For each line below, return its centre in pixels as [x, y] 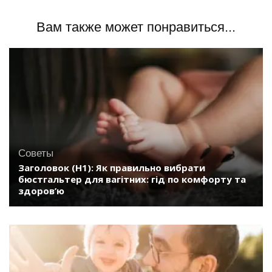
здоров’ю [41, 191]
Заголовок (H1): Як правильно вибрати [112, 168]
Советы [36, 154]
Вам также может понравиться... [136, 27]
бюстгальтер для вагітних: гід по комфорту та [132, 179]
